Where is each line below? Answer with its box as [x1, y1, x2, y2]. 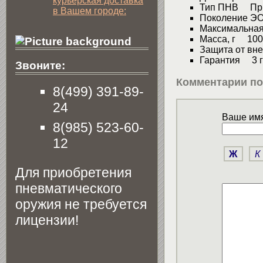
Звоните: [15, 59, 65, 72]
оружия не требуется [15, 196, 147, 212]
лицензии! [15, 212, 79, 228]
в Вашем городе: [53, 5, 126, 16]
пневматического [15, 180, 122, 196]
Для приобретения [15, 164, 131, 180]
